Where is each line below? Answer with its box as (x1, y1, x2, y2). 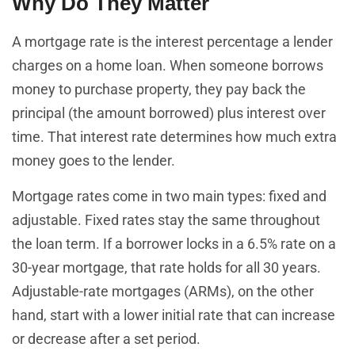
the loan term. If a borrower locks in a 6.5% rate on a (12, 235, 336, 252)
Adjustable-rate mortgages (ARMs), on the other (12, 282, 314, 300)
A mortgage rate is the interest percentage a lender (12, 33, 333, 51)
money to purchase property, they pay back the (12, 81, 306, 98)
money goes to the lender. (12, 152, 175, 170)
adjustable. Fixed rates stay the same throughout (12, 211, 320, 228)
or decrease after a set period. (12, 330, 200, 347)
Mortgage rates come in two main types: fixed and (12, 187, 326, 204)
